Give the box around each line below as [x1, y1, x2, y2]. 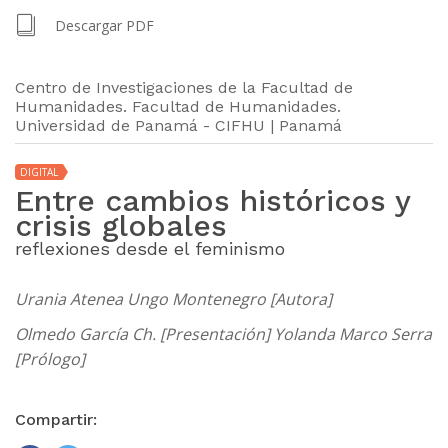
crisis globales [15, 207, 227, 243]
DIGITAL [20, 164, 58, 179]
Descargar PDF [55, 15, 154, 35]
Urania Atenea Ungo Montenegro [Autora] [15, 287, 332, 310]
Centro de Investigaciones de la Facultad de [15, 77, 353, 97]
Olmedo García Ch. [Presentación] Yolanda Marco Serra [15, 322, 432, 345]
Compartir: [15, 409, 97, 429]
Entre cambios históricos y [15, 182, 410, 218]
